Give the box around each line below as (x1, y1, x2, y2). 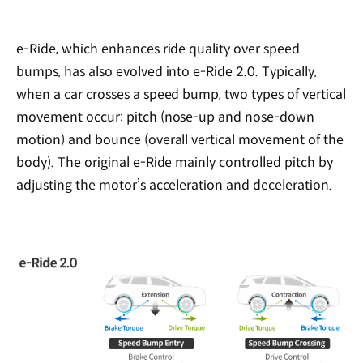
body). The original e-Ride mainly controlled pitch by (16, 153, 333, 171)
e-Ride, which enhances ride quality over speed (16, 40, 301, 58)
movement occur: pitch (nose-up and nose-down (16, 108, 315, 126)
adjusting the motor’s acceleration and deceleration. (16, 176, 332, 194)
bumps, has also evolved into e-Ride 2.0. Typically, (16, 62, 317, 80)
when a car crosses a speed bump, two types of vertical (16, 85, 346, 103)
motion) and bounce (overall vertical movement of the (16, 130, 344, 148)
